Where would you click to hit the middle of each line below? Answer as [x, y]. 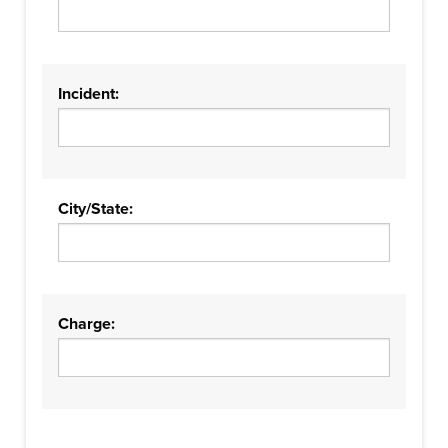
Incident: [88, 94]
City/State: [95, 209]
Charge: [86, 324]
